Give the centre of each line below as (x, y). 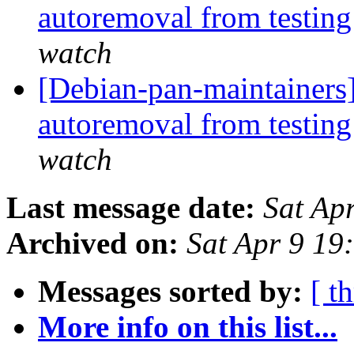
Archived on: (92, 243)
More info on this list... (188, 327)
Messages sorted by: (170, 292)
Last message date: (131, 208)
